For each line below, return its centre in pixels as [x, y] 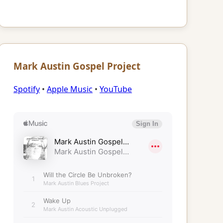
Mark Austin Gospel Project [77, 66]
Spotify [27, 89]
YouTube [116, 89]
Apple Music [70, 89]
